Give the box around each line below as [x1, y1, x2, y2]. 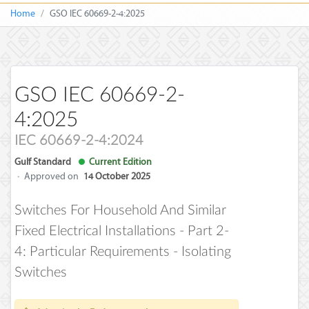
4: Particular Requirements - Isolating [14, 245, 231, 259]
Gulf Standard [14, 156, 71, 168]
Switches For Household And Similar [14, 203, 226, 217]
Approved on [24, 170, 79, 182]
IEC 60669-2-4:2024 [14, 134, 143, 148]
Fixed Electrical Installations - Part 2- [14, 224, 229, 238]
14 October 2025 [83, 170, 150, 182]
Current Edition [85, 156, 152, 168]
